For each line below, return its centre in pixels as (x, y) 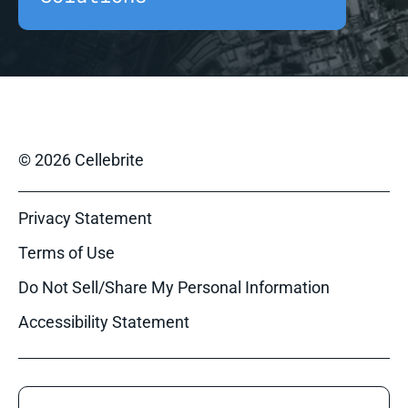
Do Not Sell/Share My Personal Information (174, 287)
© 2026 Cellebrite (81, 160)
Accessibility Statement (104, 322)
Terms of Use (66, 253)
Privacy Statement (85, 218)
